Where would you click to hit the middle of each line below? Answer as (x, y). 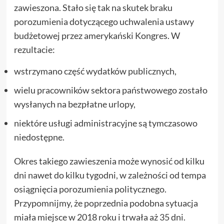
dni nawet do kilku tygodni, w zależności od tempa (110, 175)
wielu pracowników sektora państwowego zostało (110, 90)
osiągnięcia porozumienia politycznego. (90, 189)
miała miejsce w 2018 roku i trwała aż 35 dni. (99, 217)
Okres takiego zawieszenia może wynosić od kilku (109, 161)
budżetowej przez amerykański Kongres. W (97, 36)
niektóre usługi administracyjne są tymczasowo (105, 123)
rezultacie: (34, 50)
